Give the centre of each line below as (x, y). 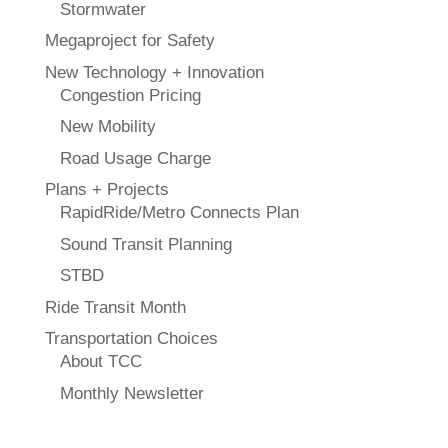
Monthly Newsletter (131, 393)
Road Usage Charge (135, 158)
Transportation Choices (131, 339)
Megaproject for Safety (129, 41)
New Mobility (107, 127)
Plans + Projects (106, 190)
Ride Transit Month (115, 307)
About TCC (100, 362)
